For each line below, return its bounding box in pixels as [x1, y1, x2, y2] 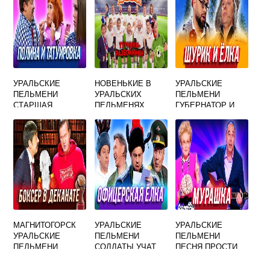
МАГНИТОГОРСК [13, 219, 77, 230]
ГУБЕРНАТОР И [175, 99, 235, 110]
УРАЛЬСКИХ [94, 88, 142, 99]
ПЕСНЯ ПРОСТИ [175, 240, 238, 252]
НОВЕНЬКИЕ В [94, 77, 151, 89]
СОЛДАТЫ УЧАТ [94, 240, 156, 252]
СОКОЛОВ [175, 251, 215, 263]
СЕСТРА [13, 110, 45, 121]
